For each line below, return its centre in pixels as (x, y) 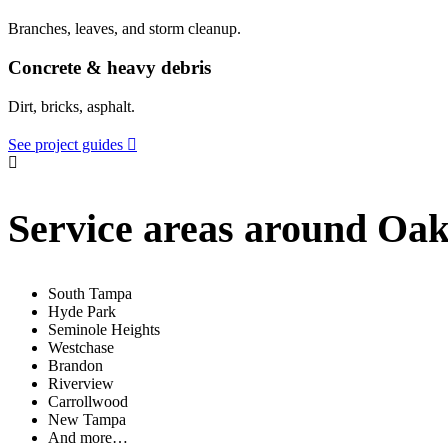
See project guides (65, 144)
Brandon (75, 366)
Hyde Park (82, 312)
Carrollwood (88, 402)
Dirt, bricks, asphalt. (71, 106)
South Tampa (90, 294)
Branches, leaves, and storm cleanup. (124, 29)
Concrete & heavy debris (109, 67)
